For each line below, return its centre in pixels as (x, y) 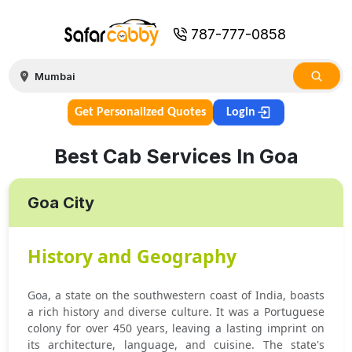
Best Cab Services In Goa (176, 156)
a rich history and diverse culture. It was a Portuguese (176, 312)
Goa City (61, 203)
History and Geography (132, 256)
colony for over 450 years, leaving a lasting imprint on (176, 328)
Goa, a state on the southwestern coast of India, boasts (176, 295)
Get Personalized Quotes (140, 112)
